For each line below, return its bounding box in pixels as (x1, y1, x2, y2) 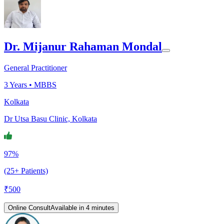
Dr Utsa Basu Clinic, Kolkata (4, 114, 97, 123)
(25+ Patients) (4, 166, 48, 175)
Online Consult (8, 203, 50, 211)
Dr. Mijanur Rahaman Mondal (4, 39, 162, 53)
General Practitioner (4, 63, 67, 72)
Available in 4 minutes (50, 203, 114, 211)
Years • (8, 80, 34, 89)
